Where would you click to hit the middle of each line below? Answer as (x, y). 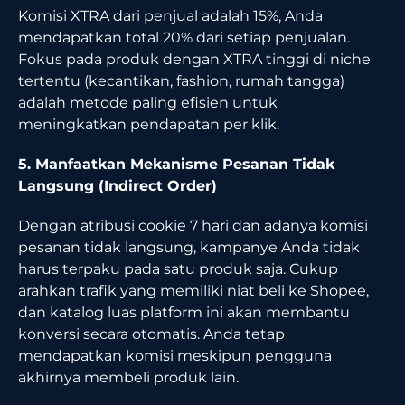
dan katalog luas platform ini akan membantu (184, 312)
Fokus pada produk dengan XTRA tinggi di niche (194, 59)
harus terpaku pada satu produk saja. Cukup (178, 268)
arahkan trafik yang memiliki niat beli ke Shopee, (193, 290)
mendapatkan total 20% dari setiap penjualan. (184, 37)
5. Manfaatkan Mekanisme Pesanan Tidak (176, 164)
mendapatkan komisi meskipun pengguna (175, 355)
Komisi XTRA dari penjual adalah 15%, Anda (170, 15)
